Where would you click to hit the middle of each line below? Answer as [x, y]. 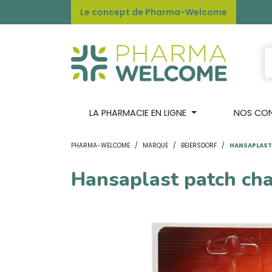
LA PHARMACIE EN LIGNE [138, 113]
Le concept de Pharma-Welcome [154, 12]
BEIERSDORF [199, 145]
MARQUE [155, 145]
